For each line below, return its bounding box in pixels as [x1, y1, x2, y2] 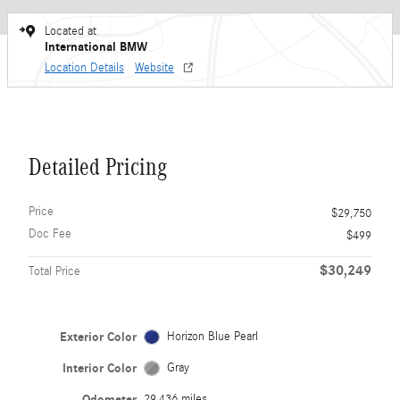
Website [135, 61, 174, 75]
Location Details [45, 61, 124, 75]
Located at [45, 24, 96, 38]
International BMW [45, 39, 147, 54]
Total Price [29, 264, 80, 279]
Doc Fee [29, 227, 71, 241]
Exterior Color [60, 329, 137, 345]
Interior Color [62, 361, 137, 376]
